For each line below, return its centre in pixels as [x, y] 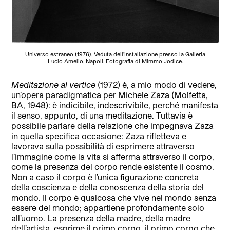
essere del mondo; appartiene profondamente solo [108, 208]
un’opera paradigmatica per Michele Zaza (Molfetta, [110, 95]
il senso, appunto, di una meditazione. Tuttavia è [102, 116]
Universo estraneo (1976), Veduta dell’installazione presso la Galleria [115, 54]
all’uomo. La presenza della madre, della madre [101, 218]
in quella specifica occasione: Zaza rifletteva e [99, 136]
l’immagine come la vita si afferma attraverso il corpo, [113, 157]
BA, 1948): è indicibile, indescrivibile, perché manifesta [115, 105]
